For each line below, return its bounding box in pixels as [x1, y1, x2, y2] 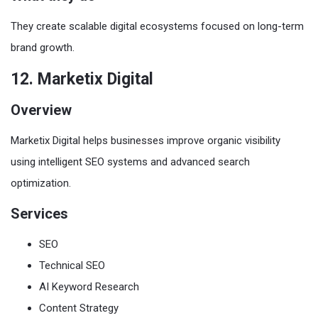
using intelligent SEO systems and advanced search [11, 155, 250, 168]
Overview [11, 102, 72, 119]
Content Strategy [39, 302, 119, 314]
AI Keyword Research [39, 280, 139, 293]
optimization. [11, 177, 71, 190]
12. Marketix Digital [11, 70, 153, 89]
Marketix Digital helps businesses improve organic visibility [11, 134, 280, 147]
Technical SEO [39, 259, 105, 272]
